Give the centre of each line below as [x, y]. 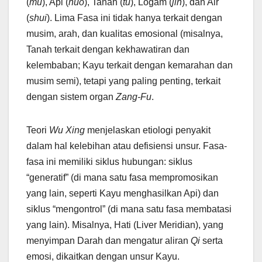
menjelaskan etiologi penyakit [148, 130]
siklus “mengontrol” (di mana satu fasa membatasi [129, 209]
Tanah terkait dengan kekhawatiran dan [108, 50]
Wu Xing [67, 130]
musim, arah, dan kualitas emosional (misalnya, [125, 34]
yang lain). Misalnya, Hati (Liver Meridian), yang [125, 225]
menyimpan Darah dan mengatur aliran [108, 241]
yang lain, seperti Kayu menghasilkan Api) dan [123, 194]
